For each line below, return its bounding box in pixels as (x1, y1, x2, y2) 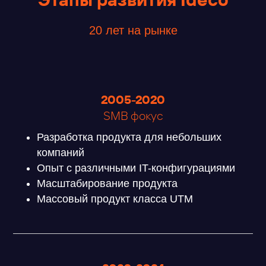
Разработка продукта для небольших (37, 131, 222, 144)
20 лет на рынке (88, 24, 178, 37)
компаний (37, 147, 85, 159)
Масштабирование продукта (37, 178, 178, 190)
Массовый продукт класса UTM (37, 193, 194, 205)
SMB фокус (103, 108, 163, 123)
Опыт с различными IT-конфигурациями (37, 162, 236, 175)
